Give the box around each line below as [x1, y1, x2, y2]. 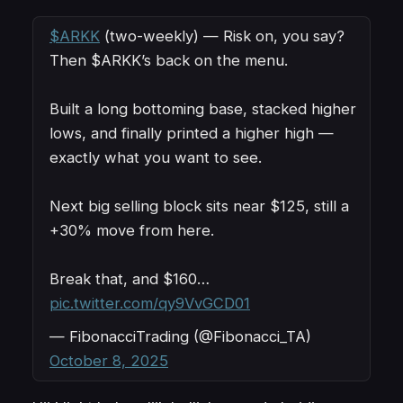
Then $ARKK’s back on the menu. [49, 51, 288, 70]
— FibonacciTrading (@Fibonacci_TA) [49, 327, 311, 346]
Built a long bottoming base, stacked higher [49, 100, 356, 119]
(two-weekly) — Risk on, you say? [100, 27, 345, 46]
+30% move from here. [49, 221, 214, 240]
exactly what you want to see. [49, 148, 262, 167]
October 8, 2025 [49, 352, 168, 371]
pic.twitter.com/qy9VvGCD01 [49, 294, 250, 313]
